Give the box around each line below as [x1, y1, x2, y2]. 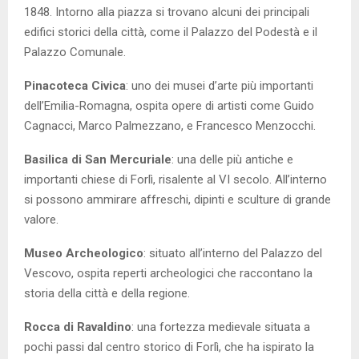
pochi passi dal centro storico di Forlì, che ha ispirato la [24, 340, 314, 355]
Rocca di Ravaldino [24, 320, 131, 335]
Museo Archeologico [24, 246, 143, 261]
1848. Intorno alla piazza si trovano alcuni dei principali [24, 5, 309, 20]
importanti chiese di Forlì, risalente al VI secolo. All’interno [24, 172, 327, 188]
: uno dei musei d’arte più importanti [126, 79, 313, 94]
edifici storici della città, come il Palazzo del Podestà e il [24, 25, 317, 40]
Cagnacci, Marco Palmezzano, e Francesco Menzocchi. [24, 119, 316, 134]
